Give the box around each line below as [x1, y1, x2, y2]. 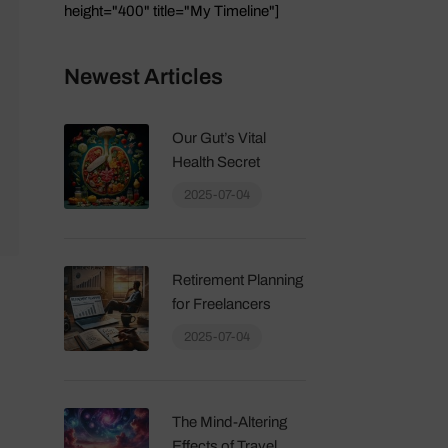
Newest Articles [63, 64, 223, 89]
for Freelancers [171, 295, 271, 312]
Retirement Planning [171, 271, 303, 288]
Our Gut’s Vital [171, 129, 266, 146]
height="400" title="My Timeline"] [63, 2, 279, 19]
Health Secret [171, 153, 260, 170]
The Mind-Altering [171, 413, 287, 430]
